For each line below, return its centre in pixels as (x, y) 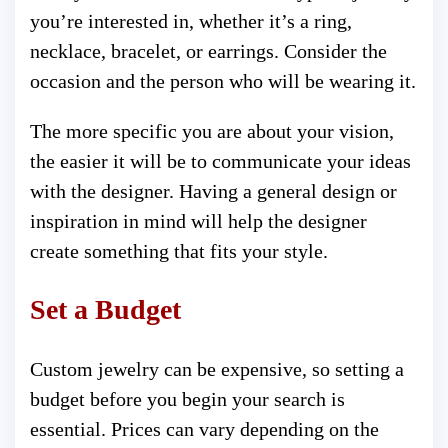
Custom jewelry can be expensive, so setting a (217, 369)
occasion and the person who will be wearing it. (223, 80)
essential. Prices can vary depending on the (204, 429)
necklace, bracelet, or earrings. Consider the (208, 50)
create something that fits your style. (179, 250)
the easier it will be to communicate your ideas (220, 160)
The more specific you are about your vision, (212, 130)
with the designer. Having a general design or (213, 190)
